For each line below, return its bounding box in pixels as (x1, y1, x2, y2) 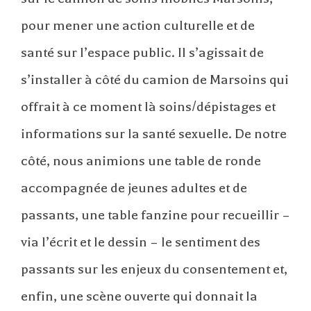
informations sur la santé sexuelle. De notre (21, 126, 287, 142)
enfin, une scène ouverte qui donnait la (21, 288, 258, 305)
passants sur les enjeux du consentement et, (21, 261, 287, 278)
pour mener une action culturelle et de (21, 17, 255, 34)
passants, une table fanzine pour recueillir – (21, 207, 290, 224)
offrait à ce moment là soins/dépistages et (21, 99, 276, 115)
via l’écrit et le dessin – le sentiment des (21, 234, 260, 251)
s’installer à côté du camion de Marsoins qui (21, 72, 289, 88)
